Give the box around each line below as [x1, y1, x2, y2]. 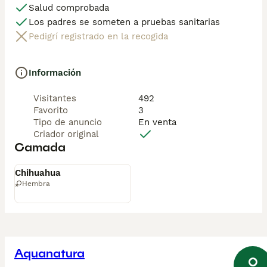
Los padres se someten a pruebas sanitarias [29, 17, 220, 27]
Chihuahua [15, 167, 61, 178]
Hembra [22, 179, 50, 188]
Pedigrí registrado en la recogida [29, 31, 168, 42]
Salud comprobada [29, 2, 109, 13]
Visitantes [33, 93, 76, 104]
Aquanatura [14, 246, 85, 261]
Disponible [20, 151, 57, 159]
